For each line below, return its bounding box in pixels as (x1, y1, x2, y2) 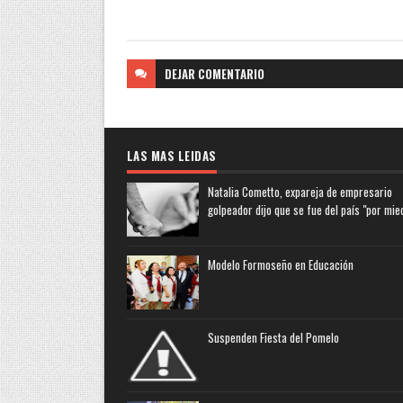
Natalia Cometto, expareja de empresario (207, 182, 392, 201)
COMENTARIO (197, 64, 264, 83)
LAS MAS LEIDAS (126, 146, 217, 165)
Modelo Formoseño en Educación (207, 255, 354, 273)
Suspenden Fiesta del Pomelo (207, 327, 339, 346)
